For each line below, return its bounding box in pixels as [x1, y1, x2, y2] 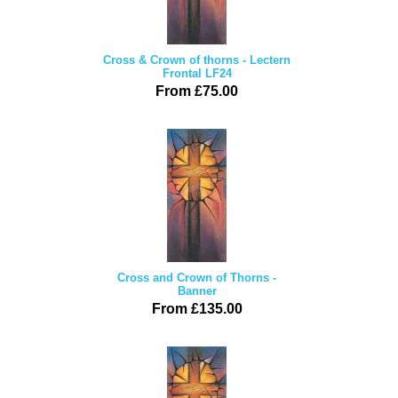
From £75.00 [155, 84, 238, 99]
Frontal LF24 [162, 67, 232, 80]
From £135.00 [151, 301, 243, 316]
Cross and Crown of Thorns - [117, 271, 276, 284]
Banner [177, 284, 217, 298]
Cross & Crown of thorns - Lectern [103, 53, 291, 67]
